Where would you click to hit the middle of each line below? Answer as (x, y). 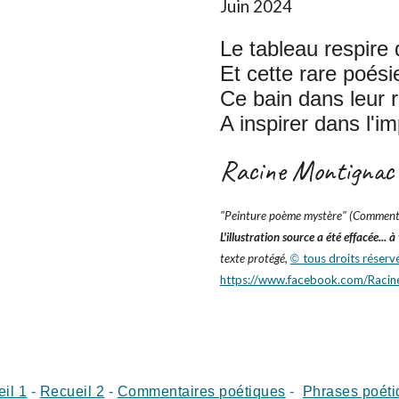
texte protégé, (255, 258)
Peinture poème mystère (283, 216)
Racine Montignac (306, 171)
